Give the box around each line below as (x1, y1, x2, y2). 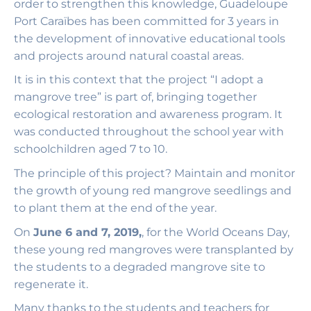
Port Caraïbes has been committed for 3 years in (14, 14, 279, 28)
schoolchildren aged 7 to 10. (14, 142, 167, 156)
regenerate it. (14, 277, 88, 291)
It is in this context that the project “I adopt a (14, 73, 263, 87)
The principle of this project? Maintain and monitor (14, 166, 295, 180)
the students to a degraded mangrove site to (14, 260, 265, 274)
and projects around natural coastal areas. (14, 49, 244, 62)
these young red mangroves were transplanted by (14, 242, 294, 256)
